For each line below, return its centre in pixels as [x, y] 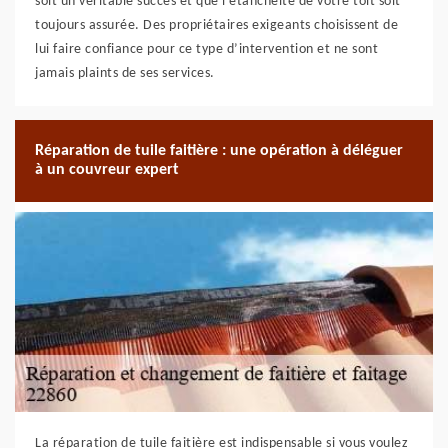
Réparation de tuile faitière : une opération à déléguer [219, 151]
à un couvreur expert [107, 170]
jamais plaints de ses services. [125, 73]
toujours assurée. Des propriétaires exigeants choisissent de [216, 25]
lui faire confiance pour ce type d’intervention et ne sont [206, 49]
